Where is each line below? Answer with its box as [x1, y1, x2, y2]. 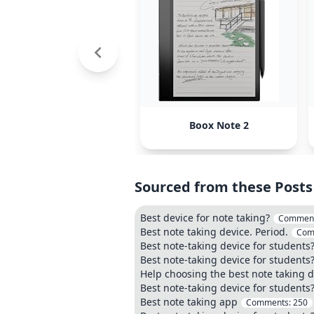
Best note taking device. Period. [140, 225, 288, 238]
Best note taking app [140, 295, 238, 308]
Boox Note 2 [189, 118, 249, 132]
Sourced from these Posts [135, 177, 313, 196]
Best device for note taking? [140, 211, 270, 224]
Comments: [246, 296, 293, 308]
